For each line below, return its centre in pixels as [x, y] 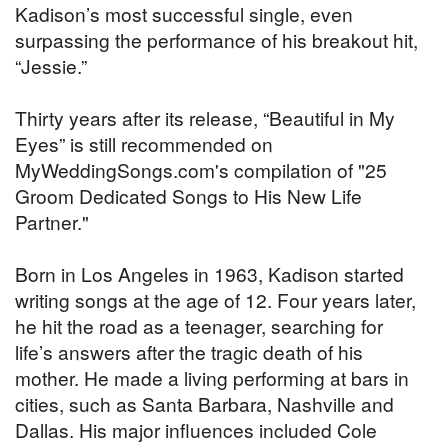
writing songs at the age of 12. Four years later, [215, 299]
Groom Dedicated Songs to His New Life [188, 195]
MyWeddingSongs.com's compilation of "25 [201, 169]
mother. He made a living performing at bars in [212, 377]
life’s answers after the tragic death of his [189, 351]
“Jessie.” [51, 65]
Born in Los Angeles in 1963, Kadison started [209, 273]
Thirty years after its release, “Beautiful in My [205, 117]
